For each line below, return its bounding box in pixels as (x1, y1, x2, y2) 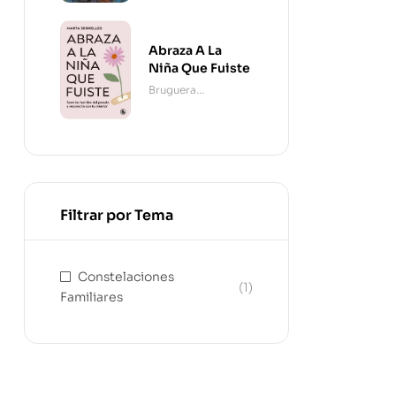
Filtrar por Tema (60, 206, 173, 225)
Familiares (60, 289, 123, 306)
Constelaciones (78, 269, 174, 286)
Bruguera (148, 82, 196, 96)
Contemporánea (148, 100, 237, 114)
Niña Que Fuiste (148, 59, 250, 76)
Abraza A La (148, 42, 222, 58)
